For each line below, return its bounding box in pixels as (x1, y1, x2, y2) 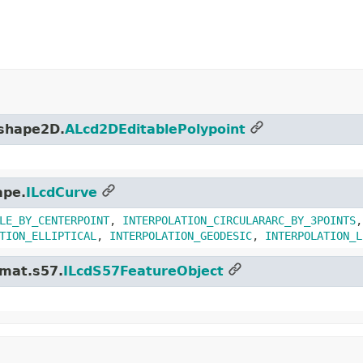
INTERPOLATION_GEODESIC (109, 228, 252, 242)
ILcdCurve (26, 184, 97, 200)
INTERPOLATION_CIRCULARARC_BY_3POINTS (122, 213, 356, 227)
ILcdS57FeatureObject (63, 263, 224, 279)
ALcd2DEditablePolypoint (65, 121, 246, 137)
